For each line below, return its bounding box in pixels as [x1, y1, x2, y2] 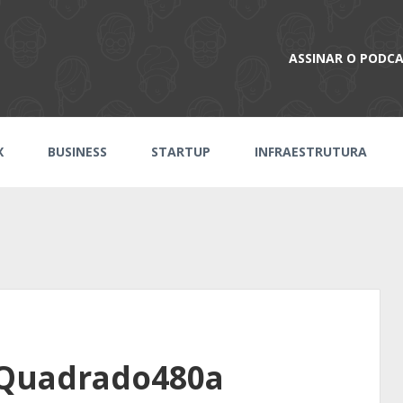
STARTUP [150, 143, 210, 160]
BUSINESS [48, 143, 108, 160]
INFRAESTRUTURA [254, 143, 367, 160]
